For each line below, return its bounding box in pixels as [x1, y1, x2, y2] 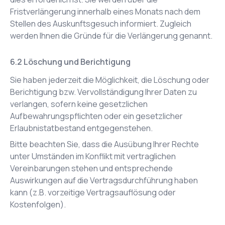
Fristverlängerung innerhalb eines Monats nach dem [10, 6, 200, 17]
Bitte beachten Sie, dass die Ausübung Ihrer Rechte [10, 139, 199, 150]
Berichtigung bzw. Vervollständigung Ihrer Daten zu [10, 86, 197, 97]
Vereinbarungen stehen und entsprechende [10, 163, 173, 174]
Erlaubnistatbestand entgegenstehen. [10, 123, 153, 134]
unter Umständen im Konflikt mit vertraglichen [10, 151, 176, 162]
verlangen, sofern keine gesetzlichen [10, 98, 148, 109]
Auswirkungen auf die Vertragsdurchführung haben [10, 175, 198, 186]
